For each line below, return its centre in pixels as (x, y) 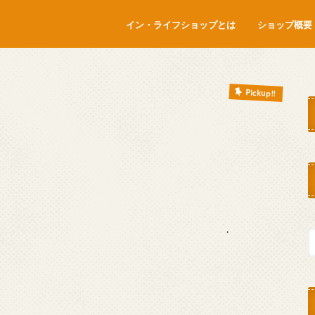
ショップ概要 (284, 24)
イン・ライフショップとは (180, 24)
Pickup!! (260, 93)
